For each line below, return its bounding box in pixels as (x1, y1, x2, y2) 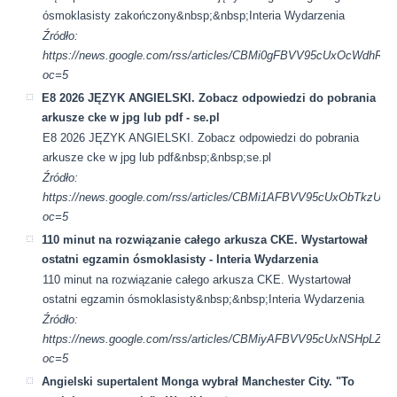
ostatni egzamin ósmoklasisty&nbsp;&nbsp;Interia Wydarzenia (43, 292, 365, 306)
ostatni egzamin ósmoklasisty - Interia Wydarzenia (42, 252, 319, 266)
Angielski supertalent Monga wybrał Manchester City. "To (42, 374, 355, 388)
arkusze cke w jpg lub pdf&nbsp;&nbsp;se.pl (43, 150, 272, 164)
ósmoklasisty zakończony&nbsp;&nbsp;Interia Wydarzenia (43, 8, 346, 22)
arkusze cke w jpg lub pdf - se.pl (42, 110, 221, 124)
